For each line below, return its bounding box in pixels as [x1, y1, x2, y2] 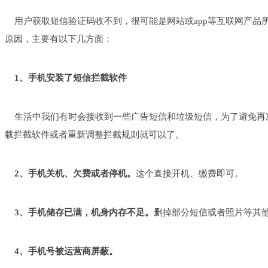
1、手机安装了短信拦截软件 [5, 73, 127, 83]
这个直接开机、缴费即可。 [136, 169, 243, 178]
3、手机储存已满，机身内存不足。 [14, 208, 154, 217]
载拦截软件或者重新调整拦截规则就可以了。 [5, 130, 184, 139]
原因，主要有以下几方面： [5, 34, 112, 44]
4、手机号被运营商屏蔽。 [5, 246, 118, 256]
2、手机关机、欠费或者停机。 [14, 169, 136, 178]
